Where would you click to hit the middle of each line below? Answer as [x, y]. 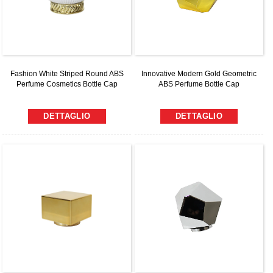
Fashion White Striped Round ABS [67, 73]
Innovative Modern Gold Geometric [199, 73]
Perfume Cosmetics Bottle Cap [67, 84]
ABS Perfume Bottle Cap [199, 84]
